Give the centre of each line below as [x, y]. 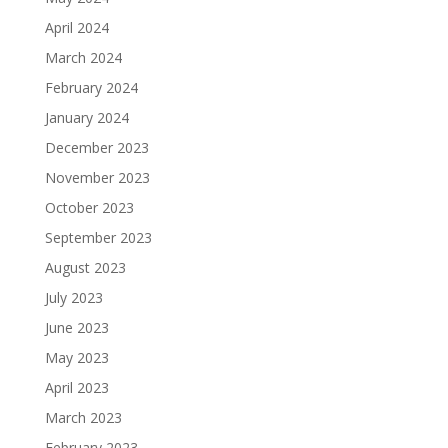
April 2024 [76, 28]
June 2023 [76, 328]
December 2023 [96, 148]
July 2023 [73, 298]
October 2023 [89, 208]
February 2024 [91, 88]
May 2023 [76, 358]
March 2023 [83, 418]
